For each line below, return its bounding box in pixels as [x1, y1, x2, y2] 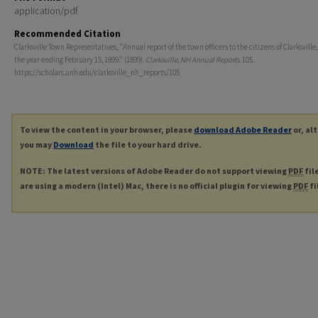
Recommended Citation [14, 28, 121, 40]
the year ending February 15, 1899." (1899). [14, 55, 146, 65]
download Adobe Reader [194, 124, 292, 136]
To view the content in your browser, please [20, 124, 194, 136]
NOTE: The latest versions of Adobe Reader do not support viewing [20, 165, 288, 177]
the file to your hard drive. [94, 139, 202, 150]
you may [20, 139, 53, 150]
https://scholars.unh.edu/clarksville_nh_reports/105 [14, 67, 180, 78]
